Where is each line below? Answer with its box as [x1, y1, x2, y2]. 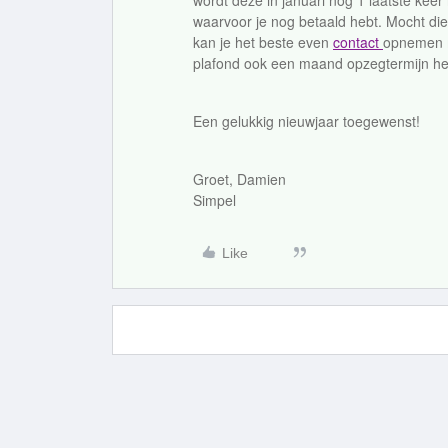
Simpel [193, 190, 236, 210]
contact [333, 32, 383, 52]
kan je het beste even [193, 32, 333, 52]
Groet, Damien [193, 169, 286, 189]
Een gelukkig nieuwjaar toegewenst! [193, 111, 420, 131]
